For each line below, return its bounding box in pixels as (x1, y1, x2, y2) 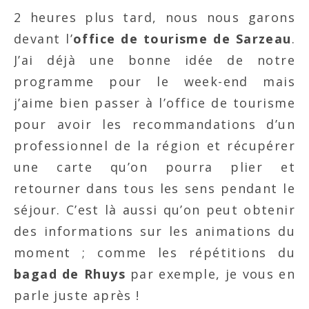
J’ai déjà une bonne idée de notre (14, 52, 295, 68)
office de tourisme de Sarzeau (73, 30, 292, 47)
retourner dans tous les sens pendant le (14, 180, 295, 197)
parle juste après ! (14, 287, 140, 303)
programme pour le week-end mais (14, 73, 295, 90)
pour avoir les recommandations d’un (14, 116, 295, 132)
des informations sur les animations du (14, 223, 295, 239)
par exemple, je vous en (125, 266, 295, 282)
